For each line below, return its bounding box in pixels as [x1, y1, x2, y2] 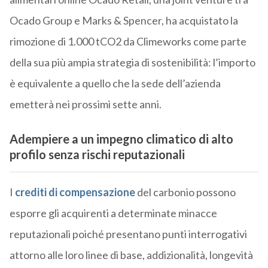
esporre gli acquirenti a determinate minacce [9, 206, 217, 220]
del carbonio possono [135, 185, 236, 199]
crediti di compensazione [14, 185, 135, 199]
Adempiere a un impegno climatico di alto [9, 131, 233, 146]
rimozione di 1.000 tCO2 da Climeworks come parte [9, 34, 246, 48]
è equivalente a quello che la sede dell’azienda [9, 76, 221, 90]
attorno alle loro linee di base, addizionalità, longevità [9, 248, 253, 262]
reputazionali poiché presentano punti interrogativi [9, 227, 247, 241]
